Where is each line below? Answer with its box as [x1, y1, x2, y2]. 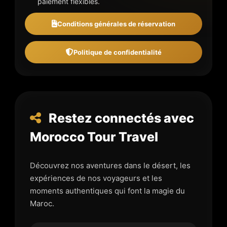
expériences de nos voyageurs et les [30, 173, 163, 183]
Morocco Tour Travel [30, 129, 159, 144]
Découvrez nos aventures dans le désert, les [30, 160, 191, 170]
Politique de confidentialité [73, 48, 162, 56]
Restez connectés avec [46, 110, 195, 126]
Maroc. [30, 198, 55, 208]
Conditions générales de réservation [57, 19, 175, 28]
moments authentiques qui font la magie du [30, 185, 185, 196]
